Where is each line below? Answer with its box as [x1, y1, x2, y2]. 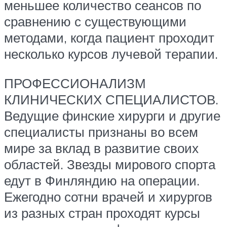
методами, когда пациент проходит [4, 29, 214, 46]
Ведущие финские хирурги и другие [4, 107, 220, 124]
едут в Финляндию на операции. [4, 172, 200, 188]
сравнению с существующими [4, 13, 186, 29]
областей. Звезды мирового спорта [4, 156, 215, 172]
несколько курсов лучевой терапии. [4, 45, 218, 62]
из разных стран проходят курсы [4, 204, 200, 221]
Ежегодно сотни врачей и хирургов [4, 188, 212, 205]
